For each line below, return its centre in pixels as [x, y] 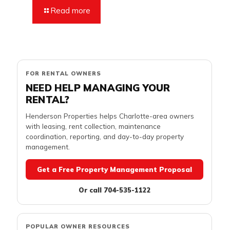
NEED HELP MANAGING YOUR [98, 88]
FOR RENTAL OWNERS [63, 74]
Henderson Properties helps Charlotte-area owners [110, 116]
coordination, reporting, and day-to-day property [105, 137]
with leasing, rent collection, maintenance [93, 126]
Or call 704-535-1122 [114, 190]
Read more [70, 11]
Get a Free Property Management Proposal [114, 170]
